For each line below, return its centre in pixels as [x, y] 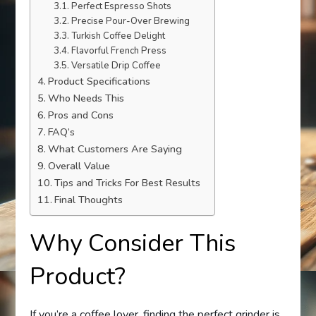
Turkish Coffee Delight [118, 36]
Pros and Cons [81, 115]
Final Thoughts [89, 200]
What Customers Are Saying [115, 149]
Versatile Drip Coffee [116, 66]
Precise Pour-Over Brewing [130, 22]
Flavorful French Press [119, 51]
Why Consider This [133, 244]
